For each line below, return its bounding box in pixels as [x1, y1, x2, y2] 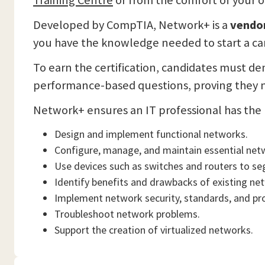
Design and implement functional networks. [54, 127, 248, 141]
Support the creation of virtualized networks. [54, 223, 256, 237]
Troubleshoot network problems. [54, 207, 200, 221]
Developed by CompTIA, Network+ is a [33, 17, 230, 33]
